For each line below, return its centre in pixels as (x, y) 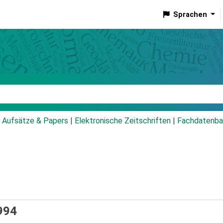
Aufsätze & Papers (35, 121)
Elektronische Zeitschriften (123, 121)
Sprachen (190, 14)
